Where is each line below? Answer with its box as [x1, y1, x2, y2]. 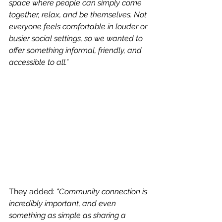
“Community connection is [56, 187, 149, 197]
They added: [9, 187, 56, 197]
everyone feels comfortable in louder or [9, 22, 149, 32]
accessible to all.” [9, 57, 68, 67]
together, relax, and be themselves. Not [9, 10, 149, 20]
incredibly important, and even [9, 199, 118, 209]
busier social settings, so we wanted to [9, 34, 145, 44]
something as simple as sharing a [9, 211, 128, 221]
